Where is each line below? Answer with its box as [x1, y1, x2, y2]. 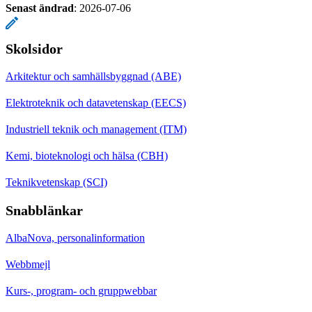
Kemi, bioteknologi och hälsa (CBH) [6, 149, 168, 162]
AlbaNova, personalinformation [6, 231, 145, 244]
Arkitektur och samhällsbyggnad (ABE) [6, 70, 181, 82]
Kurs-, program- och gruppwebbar [6, 284, 157, 297]
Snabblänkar [6, 202, 83, 218]
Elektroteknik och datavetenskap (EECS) [6, 96, 186, 109]
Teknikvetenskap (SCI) [6, 175, 107, 188]
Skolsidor [6, 40, 63, 56]
